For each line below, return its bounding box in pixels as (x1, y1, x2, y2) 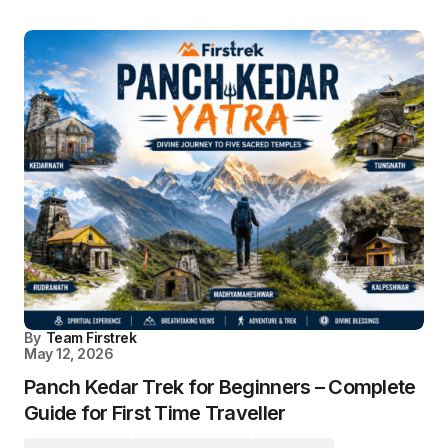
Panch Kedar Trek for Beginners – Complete (24, 375, 416, 399)
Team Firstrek (45, 329, 137, 346)
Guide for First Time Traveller (24, 401, 286, 425)
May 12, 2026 (24, 345, 114, 362)
